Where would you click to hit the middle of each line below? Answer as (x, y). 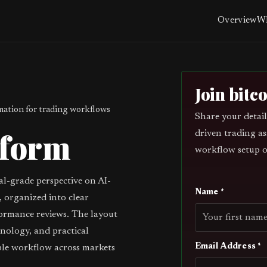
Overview (237, 21)
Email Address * (228, 246)
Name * (209, 192)
